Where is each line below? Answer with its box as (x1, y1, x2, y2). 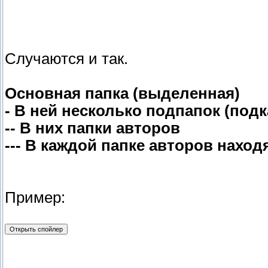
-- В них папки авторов (5, 120, 180, 137)
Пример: (5, 189, 65, 206)
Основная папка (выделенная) (5, 85, 240, 102)
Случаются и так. (5, 50, 128, 68)
